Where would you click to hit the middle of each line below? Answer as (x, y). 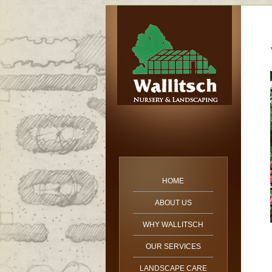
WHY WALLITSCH (173, 225)
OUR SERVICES (173, 246)
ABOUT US (173, 203)
